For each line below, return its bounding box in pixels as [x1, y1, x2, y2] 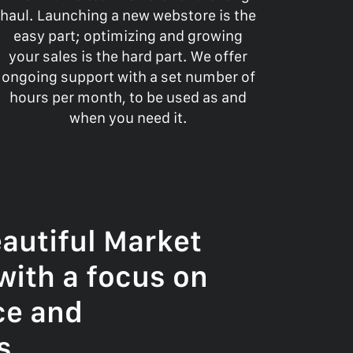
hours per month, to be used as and [9, 88, 247, 107]
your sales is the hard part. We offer [9, 47, 248, 66]
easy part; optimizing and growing [13, 27, 243, 46]
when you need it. [69, 109, 188, 128]
